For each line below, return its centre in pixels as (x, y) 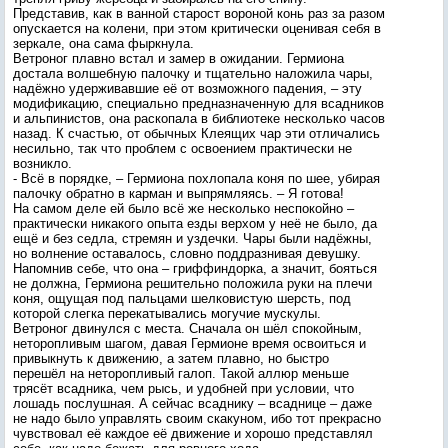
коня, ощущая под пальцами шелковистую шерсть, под (182, 298)
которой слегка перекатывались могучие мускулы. (167, 313)
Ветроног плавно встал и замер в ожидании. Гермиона (178, 58)
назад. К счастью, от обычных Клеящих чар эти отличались (196, 133)
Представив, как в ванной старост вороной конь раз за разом (199, 13)
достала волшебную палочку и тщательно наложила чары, (193, 73)
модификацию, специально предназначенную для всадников (198, 103)
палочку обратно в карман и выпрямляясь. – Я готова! (178, 193)
